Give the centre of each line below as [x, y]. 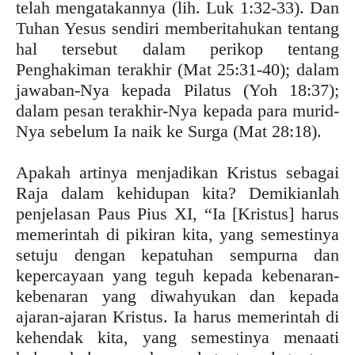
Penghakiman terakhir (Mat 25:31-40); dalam [177, 69]
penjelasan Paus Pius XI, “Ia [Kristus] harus [177, 213]
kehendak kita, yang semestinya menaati [177, 337]
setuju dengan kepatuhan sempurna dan [177, 254]
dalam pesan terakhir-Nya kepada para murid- [177, 110]
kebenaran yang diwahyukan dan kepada [177, 296]
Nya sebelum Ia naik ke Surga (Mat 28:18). [169, 131]
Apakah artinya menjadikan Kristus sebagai [177, 172]
